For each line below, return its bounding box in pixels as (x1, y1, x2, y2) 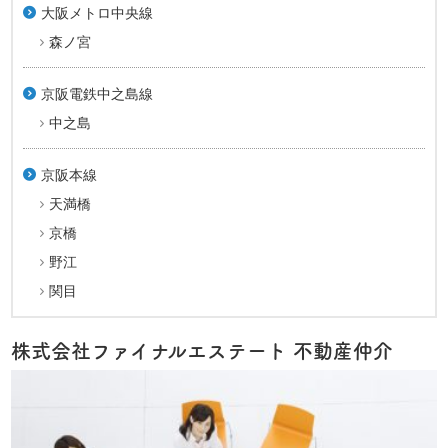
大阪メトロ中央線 (41, 2, 154, 23)
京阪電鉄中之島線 (41, 83, 154, 104)
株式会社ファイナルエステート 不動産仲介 (11, 341, 394, 362)
